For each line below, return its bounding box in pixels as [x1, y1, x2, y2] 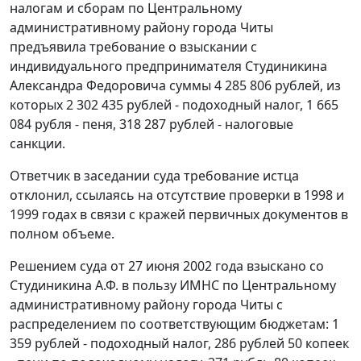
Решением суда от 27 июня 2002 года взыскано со [10, 257, 324, 276]
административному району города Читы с [10, 296, 283, 314]
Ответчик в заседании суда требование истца [10, 167, 299, 185]
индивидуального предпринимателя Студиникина [10, 57, 327, 76]
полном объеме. [10, 225, 114, 243]
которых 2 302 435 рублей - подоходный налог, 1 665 [10, 96, 338, 114]
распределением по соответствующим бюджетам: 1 [10, 315, 339, 334]
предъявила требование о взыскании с [10, 38, 257, 56]
